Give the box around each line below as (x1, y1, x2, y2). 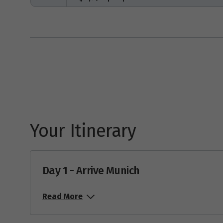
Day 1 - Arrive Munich (42, 164, 140, 178)
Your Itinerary (30, 120, 136, 142)
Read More (42, 192, 83, 202)
